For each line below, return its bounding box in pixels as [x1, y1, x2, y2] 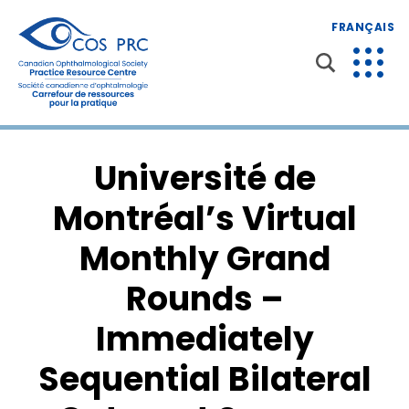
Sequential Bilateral [37, 355, 372, 403]
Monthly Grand [79, 235, 330, 282]
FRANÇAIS [331, 19, 394, 35]
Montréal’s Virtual [52, 194, 357, 242]
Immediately [95, 315, 314, 362]
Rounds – [125, 275, 284, 322]
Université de [93, 154, 316, 202]
